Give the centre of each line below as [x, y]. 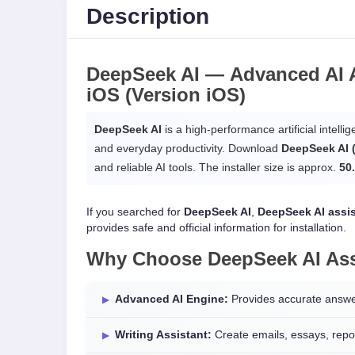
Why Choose [147, 259]
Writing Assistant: [163, 335]
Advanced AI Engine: [172, 299]
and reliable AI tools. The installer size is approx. [217, 167]
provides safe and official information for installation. [216, 228]
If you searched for [135, 212]
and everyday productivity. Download [188, 148]
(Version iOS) [183, 95]
